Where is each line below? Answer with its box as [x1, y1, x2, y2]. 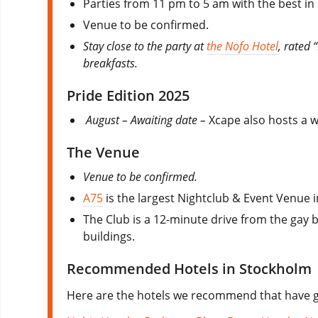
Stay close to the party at [83, 38, 207, 55]
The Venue [67, 143, 140, 163]
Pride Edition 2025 [67, 86, 190, 106]
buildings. [83, 229, 136, 245]
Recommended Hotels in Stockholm [67, 259, 312, 279]
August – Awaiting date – [86, 112, 209, 128]
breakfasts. [83, 55, 141, 72]
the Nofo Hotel [207, 38, 279, 55]
